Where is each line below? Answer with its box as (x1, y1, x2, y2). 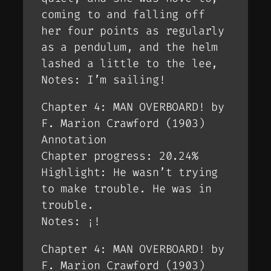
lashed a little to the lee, (41, 56, 218, 71)
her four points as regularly (41, 23, 224, 38)
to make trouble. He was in (41, 181, 212, 197)
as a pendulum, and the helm (41, 39, 218, 54)
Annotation (41, 132, 107, 148)
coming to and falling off (41, 7, 205, 22)
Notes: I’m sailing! (41, 72, 166, 87)
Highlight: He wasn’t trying (41, 165, 218, 180)
